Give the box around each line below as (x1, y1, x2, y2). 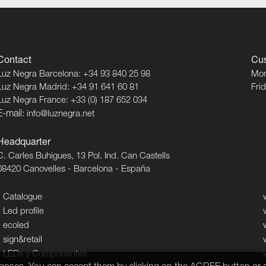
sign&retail (3, 236, 42, 245)
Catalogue (3, 193, 42, 202)
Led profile (3, 207, 44, 216)
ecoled (3, 221, 29, 230)
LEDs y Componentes (3, 250, 87, 259)
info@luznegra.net (27, 110, 94, 119)
